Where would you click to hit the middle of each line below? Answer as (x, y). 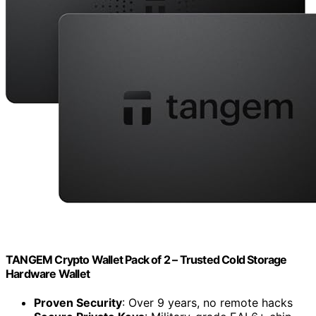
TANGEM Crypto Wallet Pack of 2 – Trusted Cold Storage (146, 259)
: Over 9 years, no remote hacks (207, 303)
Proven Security (78, 303)
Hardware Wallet (48, 273)
